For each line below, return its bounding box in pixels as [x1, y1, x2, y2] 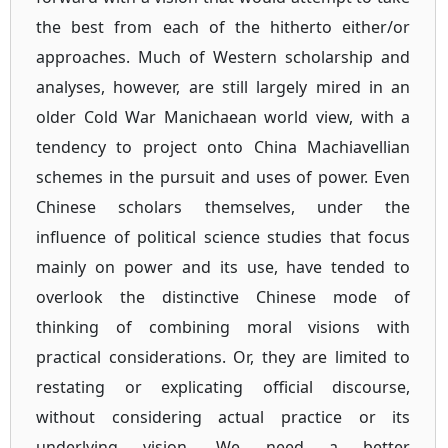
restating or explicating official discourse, [36, 376, 411, 398]
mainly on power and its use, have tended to [36, 256, 411, 278]
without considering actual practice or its [36, 406, 411, 428]
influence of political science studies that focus [36, 226, 411, 248]
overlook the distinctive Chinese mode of [36, 286, 411, 308]
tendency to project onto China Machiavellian [36, 136, 411, 158]
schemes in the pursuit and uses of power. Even [36, 166, 411, 188]
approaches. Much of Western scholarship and [36, 46, 411, 68]
